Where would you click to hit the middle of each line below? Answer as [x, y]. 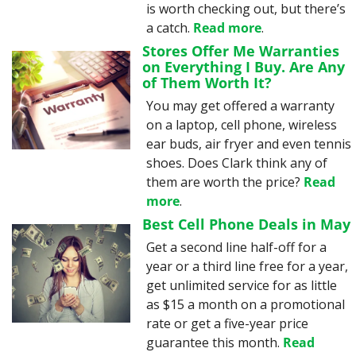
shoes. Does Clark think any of [237, 163]
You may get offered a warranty [241, 106]
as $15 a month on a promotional [246, 304]
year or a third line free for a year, [248, 266]
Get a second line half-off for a [237, 247]
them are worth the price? [225, 182]
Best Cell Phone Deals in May [247, 224]
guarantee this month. [215, 342]
